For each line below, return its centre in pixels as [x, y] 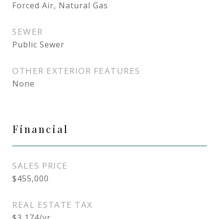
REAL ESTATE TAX [53, 205]
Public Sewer [38, 44]
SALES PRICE [40, 165]
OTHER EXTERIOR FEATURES [76, 71]
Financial [40, 129]
